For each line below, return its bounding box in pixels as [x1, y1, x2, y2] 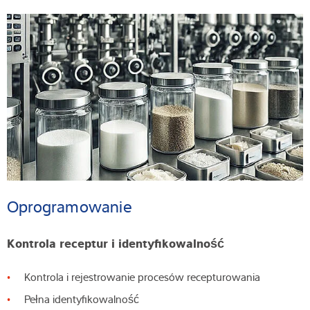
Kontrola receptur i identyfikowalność [7, 233, 228, 250]
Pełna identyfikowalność [24, 291, 142, 307]
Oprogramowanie [7, 194, 137, 218]
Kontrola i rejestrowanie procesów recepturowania [24, 268, 263, 284]
